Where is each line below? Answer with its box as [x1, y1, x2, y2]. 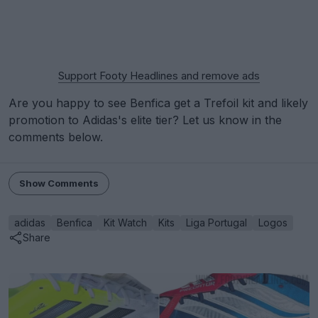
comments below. [9, 129, 103, 144]
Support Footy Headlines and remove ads [58, 68, 260, 82]
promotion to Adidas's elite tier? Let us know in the [9, 112, 282, 127]
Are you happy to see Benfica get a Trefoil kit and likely [9, 95, 308, 110]
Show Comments [19, 177, 99, 189]
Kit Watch [104, 216, 147, 229]
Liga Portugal [186, 216, 247, 229]
